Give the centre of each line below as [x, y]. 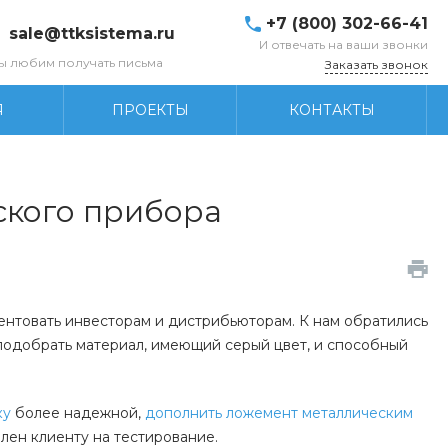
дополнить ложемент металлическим [279, 413]
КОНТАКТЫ [331, 109]
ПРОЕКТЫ [150, 109]
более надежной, [80, 413]
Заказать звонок [376, 64]
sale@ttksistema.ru [92, 33]
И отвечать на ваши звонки [343, 44]
